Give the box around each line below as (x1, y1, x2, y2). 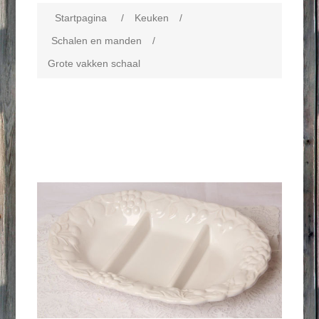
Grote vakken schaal (48, 58, 141, 69)
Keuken (135, 12, 169, 23)
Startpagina (55, 12, 108, 23)
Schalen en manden (51, 35, 142, 46)
